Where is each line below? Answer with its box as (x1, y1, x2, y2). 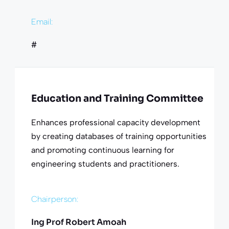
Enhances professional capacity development (31, 117, 200, 127)
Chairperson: (31, 194, 78, 204)
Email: (31, 16, 53, 27)
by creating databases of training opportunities (31, 131, 207, 141)
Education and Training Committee (31, 92, 203, 105)
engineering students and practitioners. (31, 158, 179, 169)
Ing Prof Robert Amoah (31, 216, 126, 227)
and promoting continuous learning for (31, 145, 174, 155)
